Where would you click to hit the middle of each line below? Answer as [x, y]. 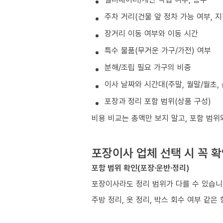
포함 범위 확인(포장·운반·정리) [140, 168]
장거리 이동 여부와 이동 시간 [151, 34]
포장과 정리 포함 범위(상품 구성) [158, 101]
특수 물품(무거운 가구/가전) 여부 [158, 51]
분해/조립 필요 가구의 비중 [148, 67]
